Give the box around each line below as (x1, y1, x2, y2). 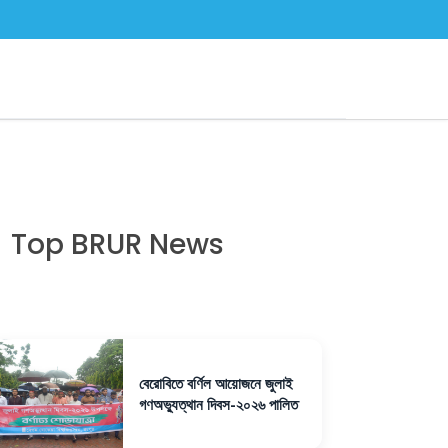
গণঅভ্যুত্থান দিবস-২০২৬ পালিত (138, 394, 298, 414)
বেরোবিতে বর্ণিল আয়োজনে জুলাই (138, 373, 293, 393)
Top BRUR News (11, 225, 224, 264)
